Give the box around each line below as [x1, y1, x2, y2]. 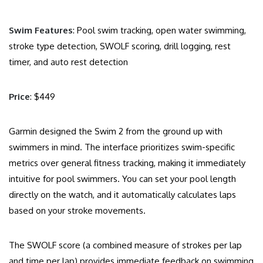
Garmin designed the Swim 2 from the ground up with [9, 126, 222, 137]
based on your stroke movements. [9, 205, 146, 217]
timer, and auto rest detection [9, 56, 128, 68]
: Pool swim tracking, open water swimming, [73, 25, 246, 36]
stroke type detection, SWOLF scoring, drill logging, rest [9, 41, 231, 52]
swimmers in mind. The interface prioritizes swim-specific [9, 141, 235, 153]
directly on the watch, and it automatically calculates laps [9, 189, 236, 201]
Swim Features [9, 25, 73, 36]
